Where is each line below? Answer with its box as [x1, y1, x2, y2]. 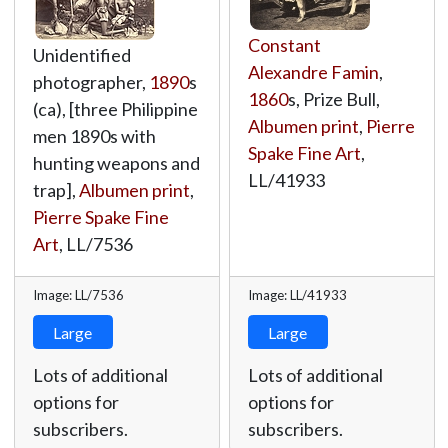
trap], [32, 179, 79, 201]
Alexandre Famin [247, 61, 379, 83]
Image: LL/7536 [32, 287, 124, 303]
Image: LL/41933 [247, 287, 347, 303]
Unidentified [32, 44, 131, 66]
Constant [247, 34, 321, 56]
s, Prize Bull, [287, 88, 380, 110]
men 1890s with [32, 125, 156, 147]
